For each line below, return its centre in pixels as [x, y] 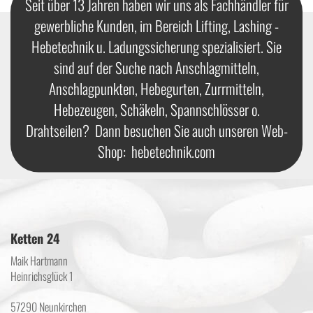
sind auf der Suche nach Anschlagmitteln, [156, 67]
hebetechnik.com [173, 151]
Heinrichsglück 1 [42, 276]
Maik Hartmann [39, 261]
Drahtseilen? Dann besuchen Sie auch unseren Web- [156, 130]
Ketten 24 [35, 238]
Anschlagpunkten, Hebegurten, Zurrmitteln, [156, 88]
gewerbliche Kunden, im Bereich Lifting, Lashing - [156, 25]
